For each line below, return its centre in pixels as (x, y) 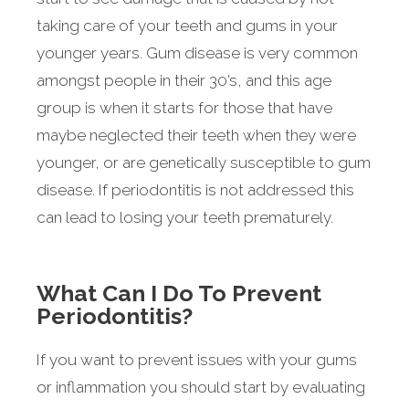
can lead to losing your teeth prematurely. (185, 218)
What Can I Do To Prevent (179, 293)
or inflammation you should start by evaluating (201, 387)
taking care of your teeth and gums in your (187, 26)
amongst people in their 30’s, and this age (184, 81)
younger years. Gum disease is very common (197, 53)
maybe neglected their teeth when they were (196, 136)
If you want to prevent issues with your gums (197, 359)
